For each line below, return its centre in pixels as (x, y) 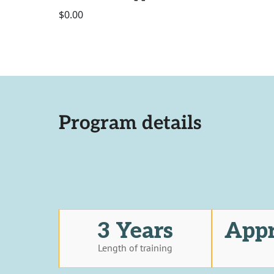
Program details (130, 123)
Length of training (135, 247)
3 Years (135, 231)
